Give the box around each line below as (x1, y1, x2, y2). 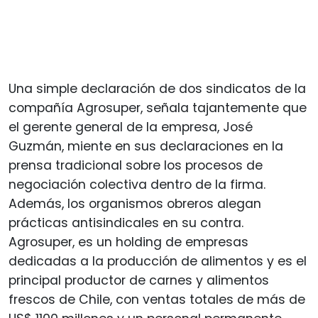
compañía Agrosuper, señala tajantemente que (9, 99, 307, 117)
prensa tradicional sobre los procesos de (9, 157, 263, 175)
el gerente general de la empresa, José (9, 119, 253, 136)
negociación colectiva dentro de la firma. (9, 176, 265, 194)
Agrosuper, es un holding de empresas (9, 234, 248, 251)
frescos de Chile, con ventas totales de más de (9, 291, 305, 309)
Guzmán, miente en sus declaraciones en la (9, 138, 283, 155)
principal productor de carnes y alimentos (9, 272, 269, 290)
